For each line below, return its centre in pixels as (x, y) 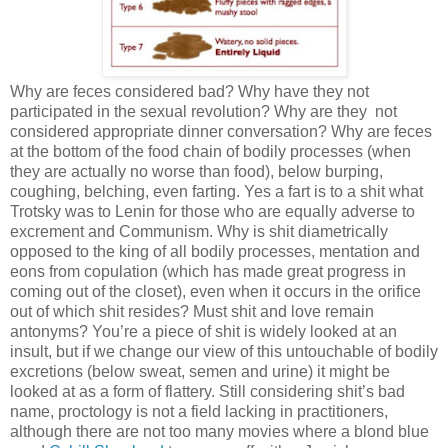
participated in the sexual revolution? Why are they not (203, 111)
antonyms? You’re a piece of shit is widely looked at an (203, 331)
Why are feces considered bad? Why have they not (189, 91)
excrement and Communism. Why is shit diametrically (199, 231)
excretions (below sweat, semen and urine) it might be (200, 371)
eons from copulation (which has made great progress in (208, 271)
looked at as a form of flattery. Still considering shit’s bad (207, 391)
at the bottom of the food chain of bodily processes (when (210, 151)
